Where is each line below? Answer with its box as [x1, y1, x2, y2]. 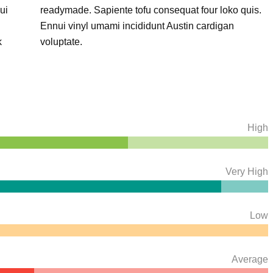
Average [232, 254, 268, 264]
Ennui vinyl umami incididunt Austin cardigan [40, 21, 234, 31]
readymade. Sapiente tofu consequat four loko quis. [40, 5, 261, 15]
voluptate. [40, 37, 82, 47]
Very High [225, 166, 268, 177]
